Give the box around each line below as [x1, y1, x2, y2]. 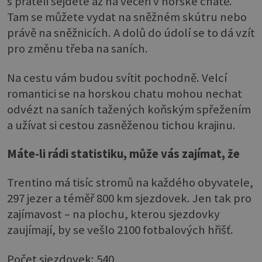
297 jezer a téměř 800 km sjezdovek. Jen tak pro [7, 191, 251, 206]
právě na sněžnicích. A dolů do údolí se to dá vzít [7, 25, 255, 41]
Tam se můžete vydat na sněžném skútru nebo [7, 9, 247, 25]
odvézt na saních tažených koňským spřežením [7, 101, 251, 117]
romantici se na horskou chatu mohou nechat [7, 85, 242, 101]
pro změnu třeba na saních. [7, 41, 148, 57]
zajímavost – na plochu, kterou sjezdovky [7, 206, 220, 222]
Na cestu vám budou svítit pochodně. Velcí [7, 70, 227, 85]
